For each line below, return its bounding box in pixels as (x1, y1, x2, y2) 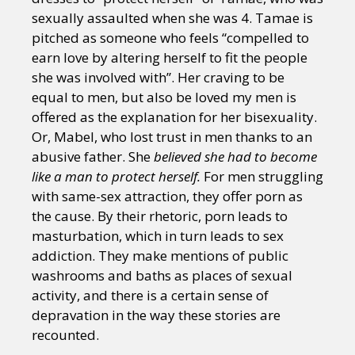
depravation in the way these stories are (32, 305, 281, 324)
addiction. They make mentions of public (32, 246, 288, 265)
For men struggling (204, 166, 323, 185)
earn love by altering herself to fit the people (32, 48, 307, 67)
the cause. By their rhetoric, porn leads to (32, 206, 288, 225)
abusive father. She (32, 147, 151, 166)
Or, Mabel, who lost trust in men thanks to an (32, 127, 312, 146)
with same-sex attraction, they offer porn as (32, 186, 303, 205)
